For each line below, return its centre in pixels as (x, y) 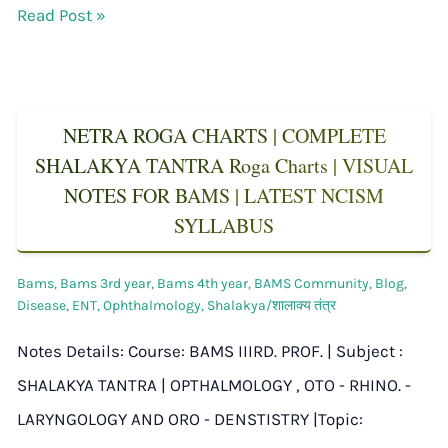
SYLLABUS (224, 226)
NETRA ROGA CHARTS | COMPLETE (224, 136)
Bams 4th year (202, 284)
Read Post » (61, 15)
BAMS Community (311, 284)
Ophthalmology (152, 306)
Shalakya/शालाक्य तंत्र (271, 306)
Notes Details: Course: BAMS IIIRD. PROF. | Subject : (210, 351)
